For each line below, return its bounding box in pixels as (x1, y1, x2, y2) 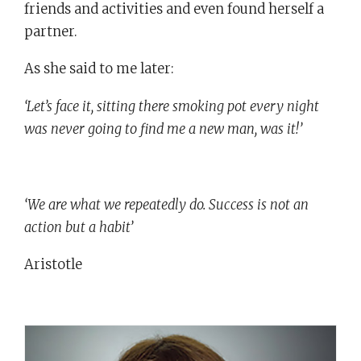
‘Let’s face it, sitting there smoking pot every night (24, 98, 319, 115)
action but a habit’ (24, 218, 133, 236)
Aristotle (24, 256, 82, 274)
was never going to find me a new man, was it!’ (24, 121, 302, 138)
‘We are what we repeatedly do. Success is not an (24, 196, 309, 214)
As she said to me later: (24, 60, 174, 78)
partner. (24, 23, 77, 40)
